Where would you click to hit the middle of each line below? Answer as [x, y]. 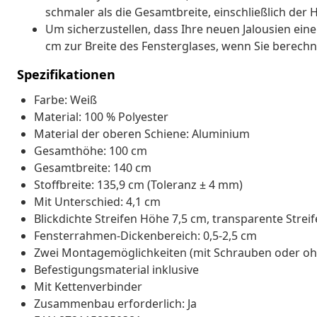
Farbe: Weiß [65, 99]
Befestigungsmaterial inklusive [116, 269]
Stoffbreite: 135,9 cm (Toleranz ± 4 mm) [138, 184]
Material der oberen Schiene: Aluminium [142, 133]
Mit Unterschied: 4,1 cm [97, 201]
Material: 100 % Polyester [101, 116]
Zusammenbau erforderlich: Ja [115, 303]
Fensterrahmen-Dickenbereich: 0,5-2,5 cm [145, 235]
